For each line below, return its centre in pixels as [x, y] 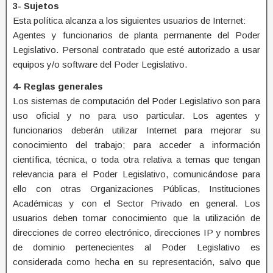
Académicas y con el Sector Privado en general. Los [136, 203]
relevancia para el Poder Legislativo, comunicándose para [136, 174]
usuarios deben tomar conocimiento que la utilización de [136, 218]
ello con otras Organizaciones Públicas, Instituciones [136, 188]
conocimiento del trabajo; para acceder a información [136, 144]
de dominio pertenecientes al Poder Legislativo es [136, 247]
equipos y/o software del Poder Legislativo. [100, 64]
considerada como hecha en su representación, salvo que [136, 261]
